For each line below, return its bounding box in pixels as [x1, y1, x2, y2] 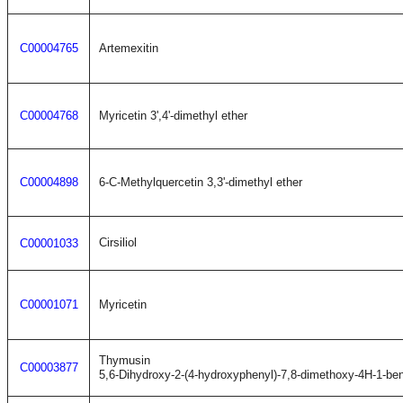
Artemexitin [99, 41, 158, 55]
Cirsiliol [99, 236, 137, 249]
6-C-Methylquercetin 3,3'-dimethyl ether [99, 175, 302, 189]
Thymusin [99, 354, 150, 367]
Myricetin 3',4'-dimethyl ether [99, 109, 247, 122]
